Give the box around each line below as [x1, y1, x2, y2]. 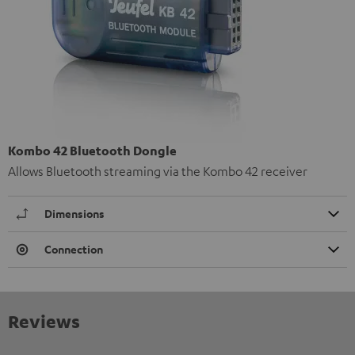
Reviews [8, 310, 80, 333]
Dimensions [44, 206, 105, 222]
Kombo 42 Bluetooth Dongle [8, 143, 177, 159]
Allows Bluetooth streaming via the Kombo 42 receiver [8, 163, 307, 180]
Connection [44, 242, 103, 258]
